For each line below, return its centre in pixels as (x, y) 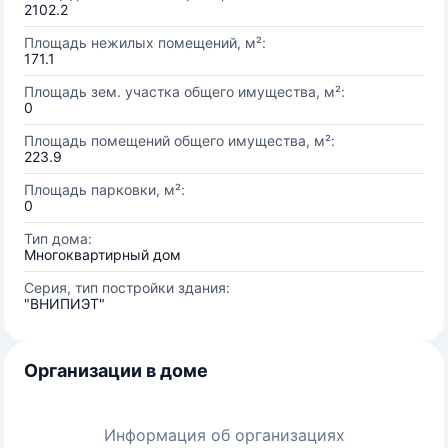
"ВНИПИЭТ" (64, 303)
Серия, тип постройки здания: (127, 287)
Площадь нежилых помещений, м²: (145, 42)
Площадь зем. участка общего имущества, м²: (184, 91)
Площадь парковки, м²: (104, 189)
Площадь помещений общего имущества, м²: (179, 140)
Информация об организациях (224, 435)
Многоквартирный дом (102, 254)
